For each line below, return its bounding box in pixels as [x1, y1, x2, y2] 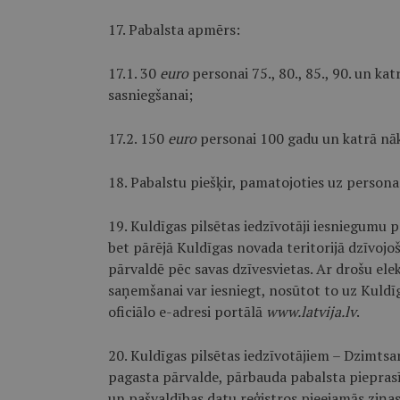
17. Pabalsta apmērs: [107, 20, 240, 39]
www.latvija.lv [265, 302, 356, 321]
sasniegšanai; [107, 85, 193, 104]
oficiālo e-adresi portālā [107, 302, 266, 321]
